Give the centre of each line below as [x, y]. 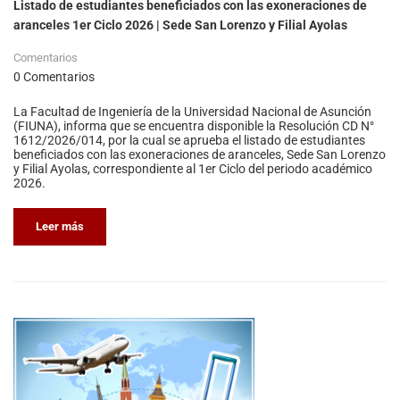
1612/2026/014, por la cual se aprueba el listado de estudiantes [189, 141]
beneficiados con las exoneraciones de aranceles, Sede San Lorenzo [200, 155]
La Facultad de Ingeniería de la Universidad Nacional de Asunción [192, 112]
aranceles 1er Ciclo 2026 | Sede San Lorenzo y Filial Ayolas [180, 25]
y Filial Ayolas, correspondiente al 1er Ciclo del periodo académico [193, 169]
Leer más [60, 227]
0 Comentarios [54, 77]
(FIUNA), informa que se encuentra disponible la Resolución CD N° [194, 126]
